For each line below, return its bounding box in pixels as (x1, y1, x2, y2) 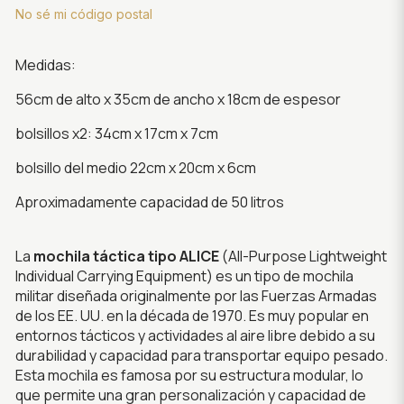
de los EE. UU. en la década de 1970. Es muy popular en (14, 306, 369, 326)
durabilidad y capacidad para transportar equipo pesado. (14, 345, 388, 365)
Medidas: (14, 55, 76, 75)
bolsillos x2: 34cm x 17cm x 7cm (14, 124, 218, 143)
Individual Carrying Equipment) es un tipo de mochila (14, 266, 353, 286)
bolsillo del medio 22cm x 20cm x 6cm (14, 158, 256, 178)
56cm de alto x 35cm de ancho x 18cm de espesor (14, 89, 341, 109)
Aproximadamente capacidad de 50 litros (14, 192, 284, 212)
